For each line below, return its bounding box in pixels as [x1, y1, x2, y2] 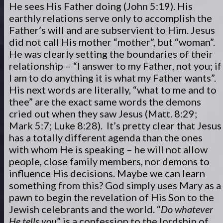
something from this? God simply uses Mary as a [9, 179, 221, 191]
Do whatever [161, 203, 213, 215]
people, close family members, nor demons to [9, 155, 210, 167]
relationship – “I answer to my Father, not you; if [9, 60, 222, 72]
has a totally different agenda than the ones [9, 131, 203, 143]
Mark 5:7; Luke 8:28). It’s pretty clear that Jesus [9, 119, 222, 131]
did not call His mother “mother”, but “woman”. [9, 36, 215, 48]
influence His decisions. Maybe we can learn [9, 167, 205, 179]
